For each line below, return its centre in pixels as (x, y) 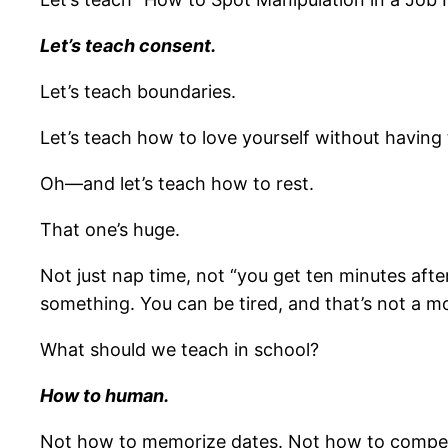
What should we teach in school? (179, 350)
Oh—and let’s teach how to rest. (177, 184)
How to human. (104, 396)
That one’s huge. (110, 230)
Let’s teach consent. (128, 46)
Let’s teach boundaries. (138, 92)
